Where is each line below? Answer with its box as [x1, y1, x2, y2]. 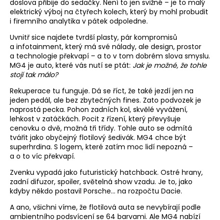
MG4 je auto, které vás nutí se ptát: [10, 60, 133, 70]
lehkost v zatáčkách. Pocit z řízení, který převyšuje [10, 114, 181, 124]
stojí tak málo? [10, 70, 58, 80]
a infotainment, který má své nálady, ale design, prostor [10, 42, 201, 52]
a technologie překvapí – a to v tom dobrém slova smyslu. [10, 51, 210, 61]
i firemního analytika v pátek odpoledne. [10, 16, 148, 26]
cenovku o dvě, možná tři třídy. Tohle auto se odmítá [10, 123, 192, 133]
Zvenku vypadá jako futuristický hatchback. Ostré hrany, [10, 167, 203, 177]
